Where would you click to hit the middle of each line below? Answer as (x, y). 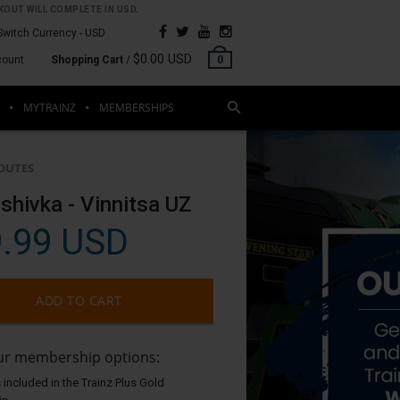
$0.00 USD (162, 59)
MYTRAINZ (49, 108)
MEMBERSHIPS (136, 108)
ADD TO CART (79, 300)
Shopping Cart (87, 60)
